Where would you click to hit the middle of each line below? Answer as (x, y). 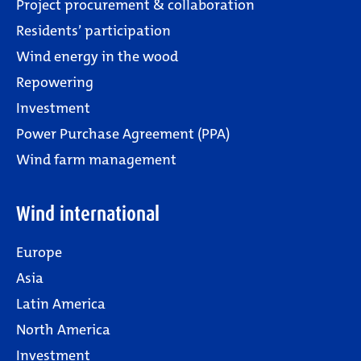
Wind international (88, 214)
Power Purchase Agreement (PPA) (123, 134)
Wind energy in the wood (97, 56)
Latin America (61, 304)
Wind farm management (96, 160)
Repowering (55, 82)
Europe (39, 252)
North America (63, 330)
